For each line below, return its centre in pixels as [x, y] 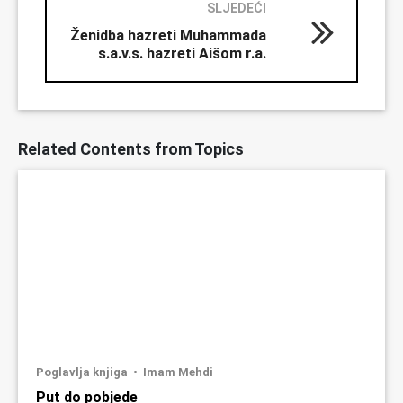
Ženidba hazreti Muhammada [168, 35]
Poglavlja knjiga [83, 372]
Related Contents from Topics [131, 148]
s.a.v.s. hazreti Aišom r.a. [182, 53]
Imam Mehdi [178, 372]
